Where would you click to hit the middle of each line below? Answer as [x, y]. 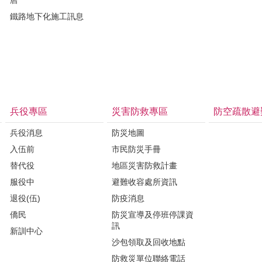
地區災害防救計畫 [144, 165]
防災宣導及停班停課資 [153, 214]
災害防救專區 [140, 111]
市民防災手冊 [136, 149]
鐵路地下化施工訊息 [47, 16]
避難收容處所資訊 [144, 182]
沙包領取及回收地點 [149, 242]
